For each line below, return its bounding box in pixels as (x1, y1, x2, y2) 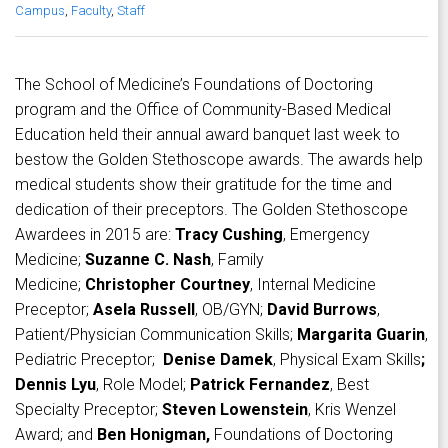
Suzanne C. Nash (85, 250, 211, 270)
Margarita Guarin (297, 325, 425, 345)
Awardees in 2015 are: (15, 225, 175, 245)
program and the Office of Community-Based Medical (15, 100, 391, 120)
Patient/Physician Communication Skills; (15, 325, 297, 345)
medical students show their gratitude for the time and (15, 175, 392, 195)
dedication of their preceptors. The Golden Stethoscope (15, 200, 408, 220)
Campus (15, 3, 65, 19)
